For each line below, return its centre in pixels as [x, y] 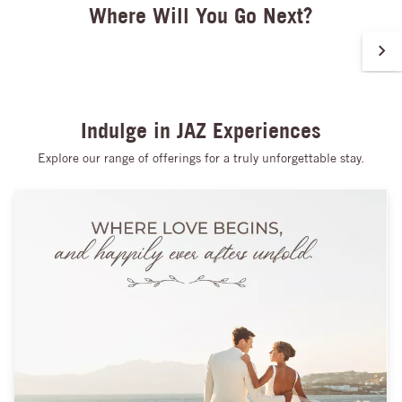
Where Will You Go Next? [201, 16]
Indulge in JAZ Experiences [201, 131]
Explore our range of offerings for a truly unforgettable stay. [201, 158]
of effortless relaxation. [78, 11]
